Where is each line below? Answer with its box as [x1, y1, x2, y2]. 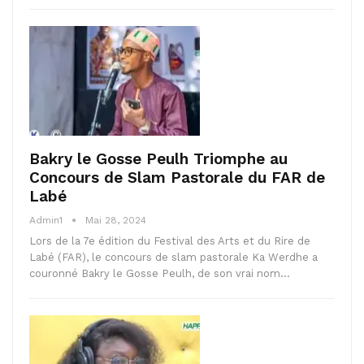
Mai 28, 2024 [85, 214, 146, 226]
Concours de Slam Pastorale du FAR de [29, 167, 325, 187]
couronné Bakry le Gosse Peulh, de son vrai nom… [29, 266, 290, 279]
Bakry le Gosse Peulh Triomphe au [29, 149, 288, 168]
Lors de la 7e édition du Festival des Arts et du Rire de [29, 234, 310, 247]
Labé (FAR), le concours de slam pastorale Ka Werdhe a [29, 250, 318, 263]
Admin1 [29, 214, 66, 226]
